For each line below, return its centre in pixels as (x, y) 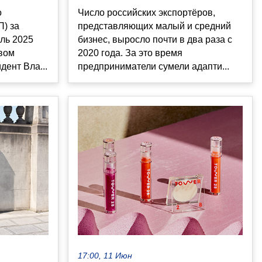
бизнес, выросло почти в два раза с (155, 40)
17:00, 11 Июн (105, 256)
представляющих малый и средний (154, 26)
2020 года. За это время (130, 53)
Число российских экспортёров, (146, 13)
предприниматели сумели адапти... (154, 67)
